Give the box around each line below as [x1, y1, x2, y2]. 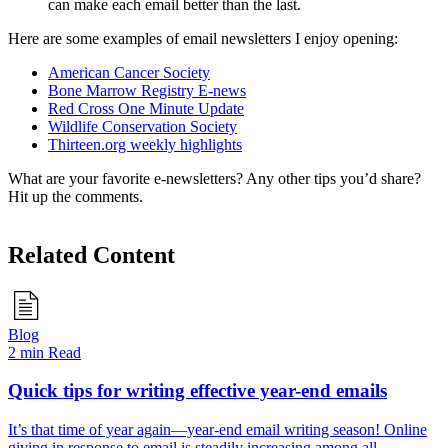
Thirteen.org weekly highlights [48, 135, 242, 153]
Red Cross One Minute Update [48, 99, 244, 117]
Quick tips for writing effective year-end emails [8, 380, 387, 402]
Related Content [8, 241, 175, 268]
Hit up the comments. [8, 187, 143, 205]
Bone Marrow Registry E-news [48, 81, 246, 99]
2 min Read [8, 343, 81, 361]
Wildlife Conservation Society [48, 117, 237, 135]
